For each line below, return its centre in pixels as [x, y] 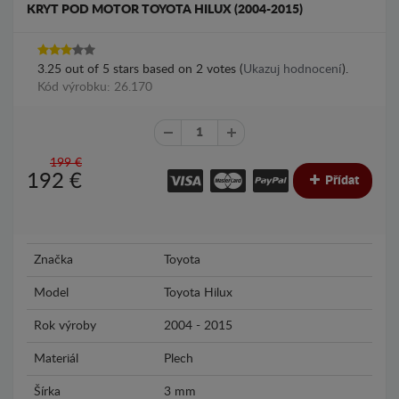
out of [82, 69]
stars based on [153, 69]
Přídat [341, 180]
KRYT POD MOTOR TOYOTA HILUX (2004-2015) [165, 9]
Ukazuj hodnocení [293, 69]
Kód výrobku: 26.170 [95, 87]
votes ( [223, 69]
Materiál [56, 358]
